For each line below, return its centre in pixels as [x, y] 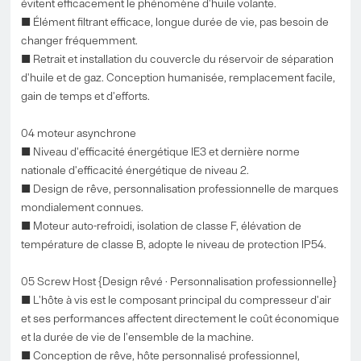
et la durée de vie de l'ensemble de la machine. [138, 336]
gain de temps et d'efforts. [86, 95]
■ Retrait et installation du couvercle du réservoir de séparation [178, 58]
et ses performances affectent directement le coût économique [180, 318]
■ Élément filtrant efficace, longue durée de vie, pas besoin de [175, 21]
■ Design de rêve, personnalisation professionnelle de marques [180, 188]
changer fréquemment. [80, 40]
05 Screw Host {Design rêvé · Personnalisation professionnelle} [179, 281]
